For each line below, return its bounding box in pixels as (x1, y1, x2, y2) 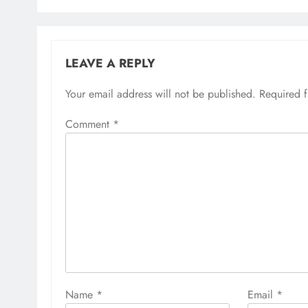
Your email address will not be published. (65, 85, 256, 102)
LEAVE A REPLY (65, 54, 155, 72)
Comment (65, 115, 113, 132)
